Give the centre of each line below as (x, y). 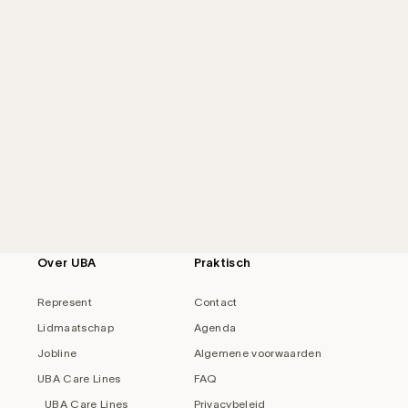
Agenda (215, 327)
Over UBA (67, 262)
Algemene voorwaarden (257, 352)
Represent (65, 301)
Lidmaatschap (76, 327)
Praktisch (222, 262)
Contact (215, 301)
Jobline (57, 352)
